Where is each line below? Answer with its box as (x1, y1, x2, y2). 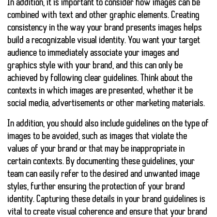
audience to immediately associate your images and (7, 48, 179, 59)
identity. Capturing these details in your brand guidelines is (7, 195, 205, 205)
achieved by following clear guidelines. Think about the (7, 74, 192, 84)
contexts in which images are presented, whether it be (7, 86, 193, 96)
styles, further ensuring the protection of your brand (7, 182, 185, 192)
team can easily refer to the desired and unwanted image (7, 170, 200, 180)
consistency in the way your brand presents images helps (7, 23, 202, 33)
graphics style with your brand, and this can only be (7, 61, 183, 71)
